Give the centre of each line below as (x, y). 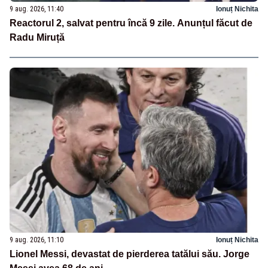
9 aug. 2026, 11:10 (36, 240)
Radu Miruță (37, 37)
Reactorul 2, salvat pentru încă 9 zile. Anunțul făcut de (131, 23)
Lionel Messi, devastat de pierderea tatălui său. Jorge (130, 254)
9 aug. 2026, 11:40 (36, 9)
